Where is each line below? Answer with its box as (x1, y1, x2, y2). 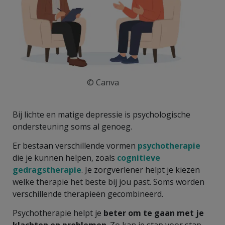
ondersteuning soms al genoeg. (13, 121, 132, 132)
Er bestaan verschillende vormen (13, 140, 138, 151)
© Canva (87, 76, 119, 88)
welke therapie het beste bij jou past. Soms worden (13, 176, 204, 187)
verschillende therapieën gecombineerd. (13, 188, 163, 199)
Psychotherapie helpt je (13, 207, 103, 218)
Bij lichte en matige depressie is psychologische (13, 108, 190, 120)
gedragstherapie (13, 164, 81, 175)
